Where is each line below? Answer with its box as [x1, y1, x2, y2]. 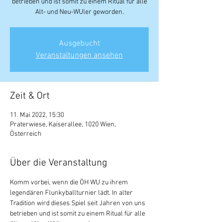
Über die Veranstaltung [10, 157, 107, 169]
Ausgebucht [58, 39, 100, 49]
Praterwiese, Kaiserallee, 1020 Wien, [10, 120, 116, 129]
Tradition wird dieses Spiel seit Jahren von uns [10, 199, 147, 208]
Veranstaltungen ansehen [36, 51, 123, 60]
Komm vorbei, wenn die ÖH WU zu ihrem [10, 178, 129, 187]
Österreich [10, 130, 42, 138]
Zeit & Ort [10, 90, 50, 102]
